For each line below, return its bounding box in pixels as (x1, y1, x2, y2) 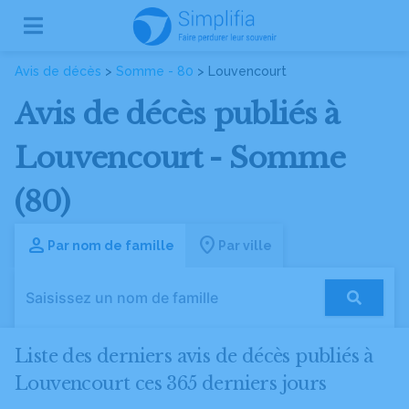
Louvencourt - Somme (15, 140, 345, 176)
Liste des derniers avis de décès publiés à (15, 345, 373, 367)
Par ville (218, 237, 272, 253)
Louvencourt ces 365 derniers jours (15, 372, 327, 394)
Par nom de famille (47, 237, 174, 253)
